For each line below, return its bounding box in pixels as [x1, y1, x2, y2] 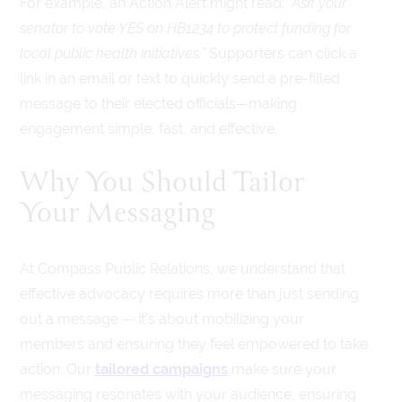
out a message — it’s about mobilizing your [19, 310, 304, 328]
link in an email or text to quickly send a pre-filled [19, 69, 340, 87]
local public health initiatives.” [19, 44, 205, 62]
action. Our [19, 360, 95, 378]
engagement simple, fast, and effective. [19, 119, 277, 137]
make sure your [231, 360, 336, 378]
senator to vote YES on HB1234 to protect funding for [19, 19, 351, 37]
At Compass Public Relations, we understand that [19, 259, 345, 277]
